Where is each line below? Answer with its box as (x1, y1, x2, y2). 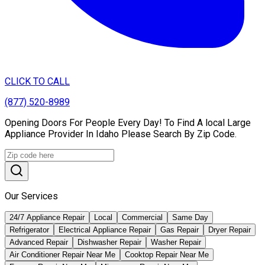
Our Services (5, 190, 58, 202)
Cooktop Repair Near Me (125, 250, 209, 259)
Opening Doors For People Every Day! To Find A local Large (5, 117, 251, 128)
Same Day (172, 212, 208, 222)
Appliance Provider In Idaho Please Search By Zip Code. (5, 128, 237, 140)
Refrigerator (9, 225, 49, 234)
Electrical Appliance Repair (59, 225, 151, 234)
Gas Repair (160, 225, 199, 234)
